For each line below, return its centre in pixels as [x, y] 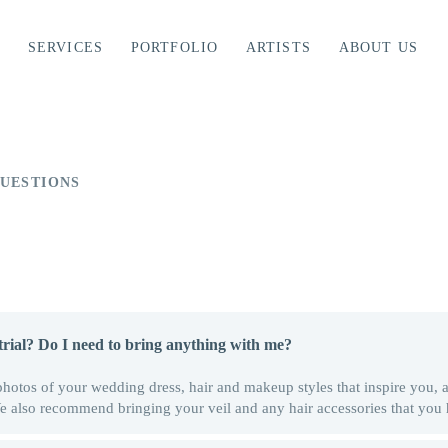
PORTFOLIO [174, 47]
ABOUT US [378, 47]
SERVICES [65, 47]
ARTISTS [278, 47]
